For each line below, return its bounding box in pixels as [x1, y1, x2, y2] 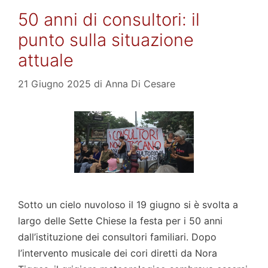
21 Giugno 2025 [18, 78, 91, 90]
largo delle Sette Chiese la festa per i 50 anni [18, 215, 223, 227]
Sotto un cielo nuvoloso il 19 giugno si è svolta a [18, 199, 238, 211]
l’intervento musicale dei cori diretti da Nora [18, 247, 217, 260]
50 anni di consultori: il [18, 9, 200, 31]
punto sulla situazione [18, 29, 194, 51]
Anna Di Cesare [105, 78, 175, 90]
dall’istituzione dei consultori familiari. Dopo [18, 231, 217, 243]
